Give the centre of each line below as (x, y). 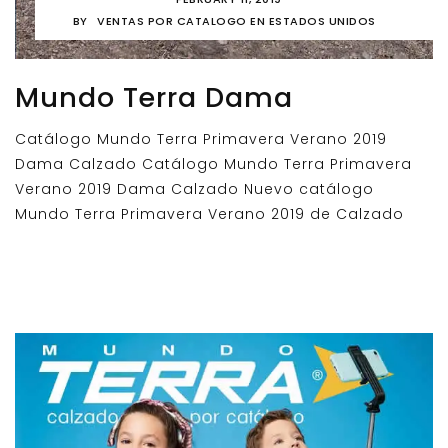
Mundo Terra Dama (154, 97)
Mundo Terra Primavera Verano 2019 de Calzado (209, 213)
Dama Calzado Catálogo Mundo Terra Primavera (213, 163)
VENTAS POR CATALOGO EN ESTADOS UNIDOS (236, 20)
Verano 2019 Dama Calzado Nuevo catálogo (194, 188)
